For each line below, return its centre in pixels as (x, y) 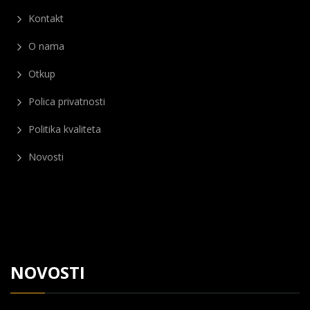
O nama (45, 46)
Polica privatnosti (65, 101)
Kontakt (45, 18)
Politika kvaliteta (63, 129)
